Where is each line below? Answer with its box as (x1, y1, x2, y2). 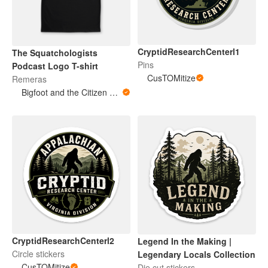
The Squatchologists (12, 46, 98, 59)
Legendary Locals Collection (138, 248, 255, 261)
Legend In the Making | (138, 235, 232, 248)
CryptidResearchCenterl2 (12, 234, 114, 246)
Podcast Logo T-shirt (12, 59, 98, 72)
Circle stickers (12, 247, 65, 260)
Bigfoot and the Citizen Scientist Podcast (109, 86, 118, 98)
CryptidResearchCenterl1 (138, 45, 240, 57)
